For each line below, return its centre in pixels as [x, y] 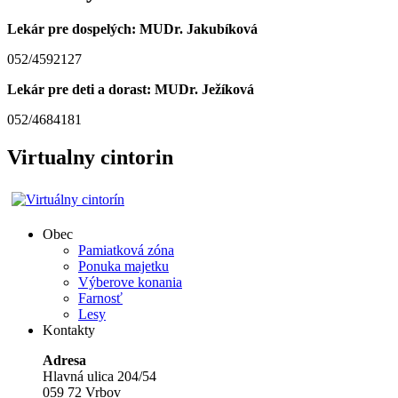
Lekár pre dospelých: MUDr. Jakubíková [132, 28]
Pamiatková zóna [126, 250]
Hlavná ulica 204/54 [99, 376]
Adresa [64, 360]
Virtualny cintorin [90, 157]
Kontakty [69, 330]
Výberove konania [130, 282]
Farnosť [100, 298]
